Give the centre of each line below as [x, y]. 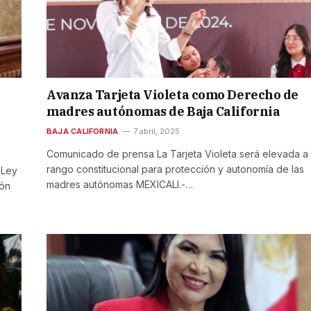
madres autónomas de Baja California [163, 111]
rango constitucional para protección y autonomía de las [175, 169]
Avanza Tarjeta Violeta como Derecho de [173, 94]
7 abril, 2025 [157, 131]
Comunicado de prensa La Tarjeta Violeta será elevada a [177, 153]
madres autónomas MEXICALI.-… [120, 184]
